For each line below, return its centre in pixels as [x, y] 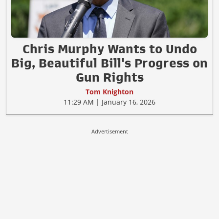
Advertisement [109, 131]
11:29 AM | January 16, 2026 [109, 102]
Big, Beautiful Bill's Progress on [109, 63]
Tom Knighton [109, 92]
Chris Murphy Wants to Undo [109, 49]
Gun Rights [109, 77]
